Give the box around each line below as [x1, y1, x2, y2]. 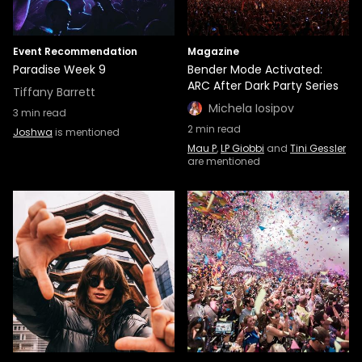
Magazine [187, 44, 239, 58]
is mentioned [53, 125, 120, 139]
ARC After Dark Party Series [187, 78, 339, 94]
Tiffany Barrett [13, 84, 95, 100]
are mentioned [187, 154, 260, 168]
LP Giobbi [221, 141, 264, 155]
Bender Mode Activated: [187, 61, 322, 78]
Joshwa [13, 125, 53, 139]
